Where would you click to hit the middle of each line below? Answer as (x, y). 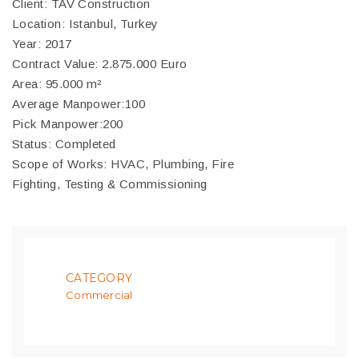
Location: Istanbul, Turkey (85, 24)
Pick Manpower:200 (68, 124)
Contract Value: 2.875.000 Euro (100, 64)
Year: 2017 (42, 44)
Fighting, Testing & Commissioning (110, 184)
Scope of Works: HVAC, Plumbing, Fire (123, 164)
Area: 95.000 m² (57, 84)
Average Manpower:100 (79, 104)
